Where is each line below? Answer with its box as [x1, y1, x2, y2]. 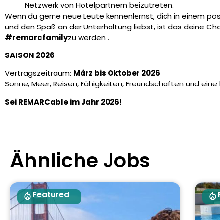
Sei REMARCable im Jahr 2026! [5, 96, 122, 107]
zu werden [68, 32, 108, 43]
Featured [32, 189, 69, 201]
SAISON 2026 [5, 50, 55, 60]
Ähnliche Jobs [10, 147, 150, 175]
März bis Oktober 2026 [73, 68, 160, 79]
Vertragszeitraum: [5, 68, 73, 79]
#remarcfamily [5, 32, 68, 43]
